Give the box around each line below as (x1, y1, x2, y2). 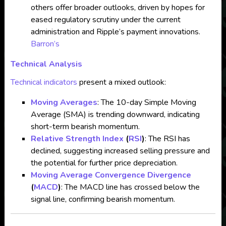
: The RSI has (144, 133, 190, 144)
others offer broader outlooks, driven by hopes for (30, 2, 205, 13)
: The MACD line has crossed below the (61, 182, 200, 193)
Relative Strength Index (30, 133, 124, 144)
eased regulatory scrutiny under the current (30, 14, 181, 25)
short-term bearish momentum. (30, 121, 140, 132)
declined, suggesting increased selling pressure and (30, 145, 210, 156)
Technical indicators (10, 77, 77, 88)
